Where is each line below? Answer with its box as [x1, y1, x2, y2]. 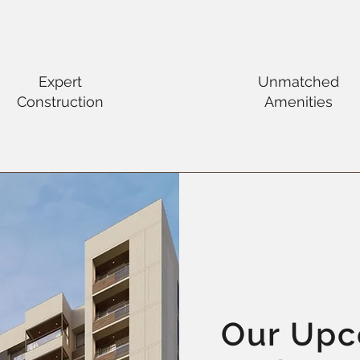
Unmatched [257, 73, 339, 90]
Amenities [264, 93, 333, 110]
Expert [39, 73, 83, 90]
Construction [17, 93, 104, 110]
